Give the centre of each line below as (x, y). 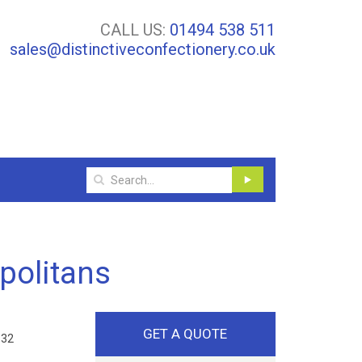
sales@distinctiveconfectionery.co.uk (143, 49)
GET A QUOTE (185, 334)
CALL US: (135, 30)
